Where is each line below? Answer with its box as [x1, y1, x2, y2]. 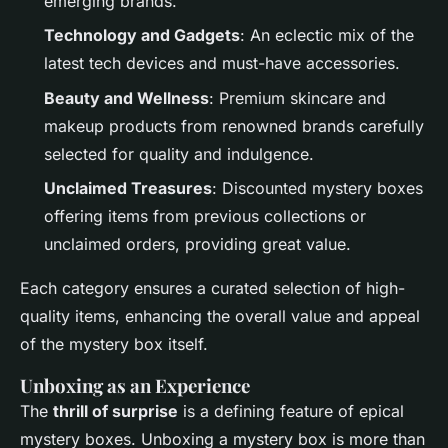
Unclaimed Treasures [44, 178, 212, 199]
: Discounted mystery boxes [212, 178, 423, 199]
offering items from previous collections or [44, 206, 366, 227]
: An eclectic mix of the [240, 25, 414, 46]
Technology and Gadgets [44, 25, 240, 46]
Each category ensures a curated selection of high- [20, 278, 405, 299]
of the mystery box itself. [20, 334, 208, 355]
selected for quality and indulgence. [44, 143, 314, 164]
